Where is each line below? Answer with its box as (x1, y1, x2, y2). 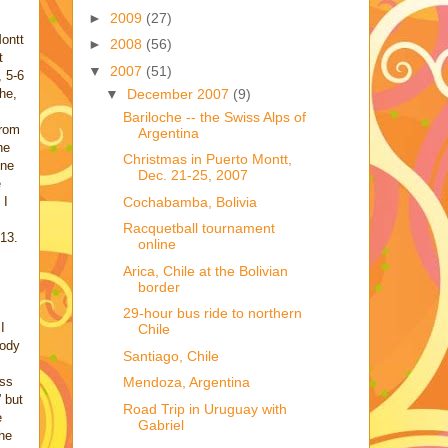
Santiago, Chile (122, 347, 219, 364)
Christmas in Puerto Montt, (122, 151, 292, 168)
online (137, 236, 176, 253)
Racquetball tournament (122, 220, 275, 237)
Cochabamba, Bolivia (122, 193, 257, 210)
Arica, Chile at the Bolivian (122, 262, 288, 279)
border (137, 278, 180, 295)
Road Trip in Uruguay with (122, 400, 287, 417)
